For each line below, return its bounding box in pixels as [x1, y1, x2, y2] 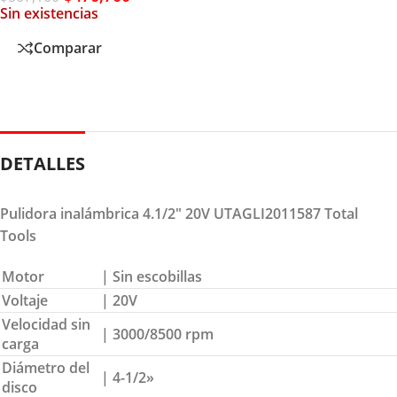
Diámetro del [2, 357, 90, 378]
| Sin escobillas [101, 266, 202, 286]
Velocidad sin [2, 314, 90, 334]
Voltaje [2, 290, 48, 310]
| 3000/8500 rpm [101, 323, 214, 344]
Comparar [34, 38, 102, 58]
